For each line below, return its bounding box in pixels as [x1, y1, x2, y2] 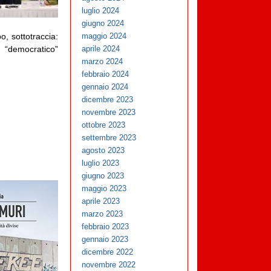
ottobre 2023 [82, 120, 126, 130]
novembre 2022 [82, 260, 136, 270]
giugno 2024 [82, 19, 125, 28]
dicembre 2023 [82, 95, 134, 105]
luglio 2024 [82, 6, 120, 16]
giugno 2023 [82, 171, 125, 181]
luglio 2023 [82, 158, 120, 168]
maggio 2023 [82, 184, 127, 194]
